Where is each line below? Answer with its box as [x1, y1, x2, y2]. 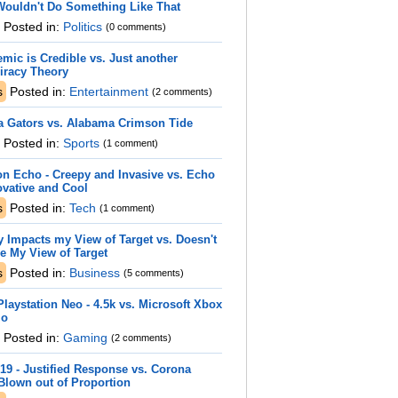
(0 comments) [106, 21, 166, 32]
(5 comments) [123, 267, 184, 278]
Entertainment [66, 84, 148, 99]
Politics [60, 20, 102, 34]
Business [66, 266, 120, 280]
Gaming [60, 330, 107, 345]
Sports [60, 136, 99, 150]
